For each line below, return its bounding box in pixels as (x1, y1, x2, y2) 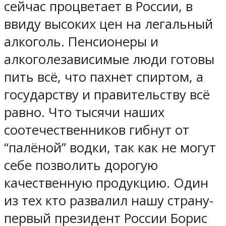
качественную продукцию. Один (4, 174, 208, 192)
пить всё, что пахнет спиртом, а (4, 68, 203, 86)
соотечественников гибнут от (4, 121, 189, 139)
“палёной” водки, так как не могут (4, 138, 216, 156)
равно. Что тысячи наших (4, 103, 164, 121)
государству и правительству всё (4, 85, 210, 103)
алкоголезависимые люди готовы (4, 50, 214, 68)
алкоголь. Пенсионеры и (4, 32, 158, 50)
